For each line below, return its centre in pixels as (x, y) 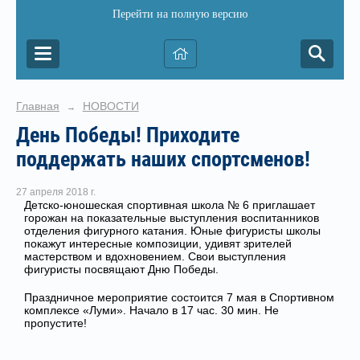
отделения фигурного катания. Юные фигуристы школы (172, 231)
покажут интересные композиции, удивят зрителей (158, 244)
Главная (38, 106)
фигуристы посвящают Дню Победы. (121, 270)
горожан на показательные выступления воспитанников (172, 218)
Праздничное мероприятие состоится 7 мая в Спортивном (179, 298)
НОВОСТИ (110, 106)
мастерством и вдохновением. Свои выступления (155, 257)
